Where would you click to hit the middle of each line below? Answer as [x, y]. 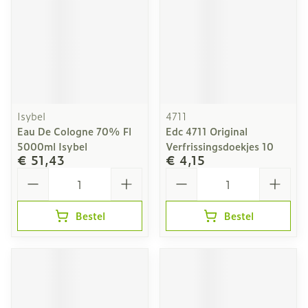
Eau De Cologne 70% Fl [74, 131]
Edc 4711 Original [207, 131]
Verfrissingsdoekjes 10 [220, 146]
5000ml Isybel [52, 146]
